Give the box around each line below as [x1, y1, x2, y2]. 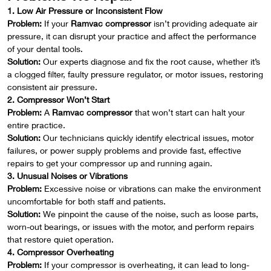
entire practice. [7, 120, 65, 130]
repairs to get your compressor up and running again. [7, 158, 212, 168]
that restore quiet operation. [7, 234, 114, 244]
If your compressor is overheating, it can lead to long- [42, 260, 249, 270]
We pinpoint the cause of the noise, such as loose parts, [41, 209, 258, 219]
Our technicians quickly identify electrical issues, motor [41, 132, 254, 143]
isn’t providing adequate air [151, 18, 258, 28]
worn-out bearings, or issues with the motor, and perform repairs [7, 221, 254, 232]
